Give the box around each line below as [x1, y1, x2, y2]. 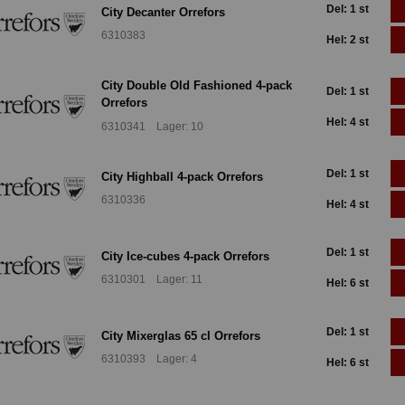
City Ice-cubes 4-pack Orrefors [101, 249, 269, 263]
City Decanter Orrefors [101, 5, 225, 19]
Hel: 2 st [326, 33, 369, 46]
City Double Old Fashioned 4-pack [101, 79, 292, 93]
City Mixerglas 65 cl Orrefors [101, 328, 260, 343]
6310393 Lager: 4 [101, 352, 197, 365]
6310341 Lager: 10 [101, 119, 203, 133]
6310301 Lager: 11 [101, 273, 202, 287]
